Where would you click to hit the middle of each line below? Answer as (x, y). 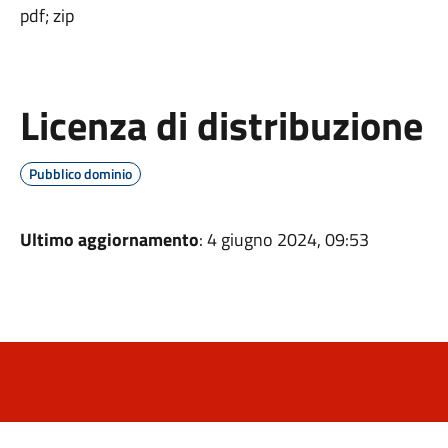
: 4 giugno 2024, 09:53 (283, 239)
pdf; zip (46, 15)
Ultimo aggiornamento (109, 239)
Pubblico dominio (80, 173)
